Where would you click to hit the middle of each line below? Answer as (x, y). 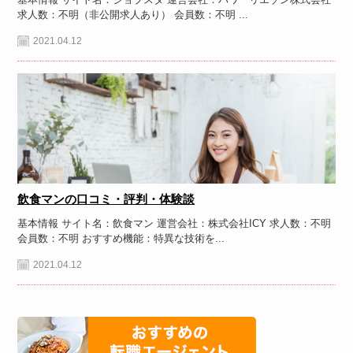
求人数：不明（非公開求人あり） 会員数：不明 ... (132, 15)
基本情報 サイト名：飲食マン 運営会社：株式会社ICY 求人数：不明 (174, 224)
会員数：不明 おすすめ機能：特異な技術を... (121, 239)
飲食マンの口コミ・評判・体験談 (106, 200)
